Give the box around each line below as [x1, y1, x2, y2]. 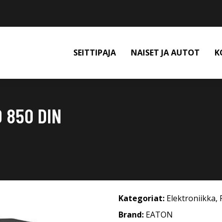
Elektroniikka [166, 193, 216, 204]
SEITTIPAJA [73, 47, 116, 58]
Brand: [118, 209, 146, 220]
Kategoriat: [118, 193, 165, 204]
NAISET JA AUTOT [131, 47, 200, 58]
